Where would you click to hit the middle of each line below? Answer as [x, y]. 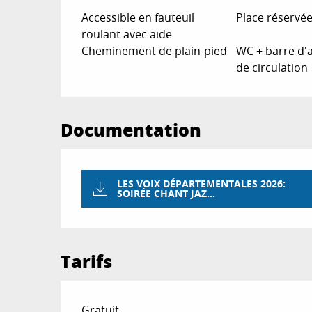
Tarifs [87, 262]
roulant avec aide [127, 34]
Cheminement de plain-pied [155, 51]
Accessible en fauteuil [138, 17]
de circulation [272, 68]
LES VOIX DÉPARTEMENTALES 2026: [202, 184]
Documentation [131, 130]
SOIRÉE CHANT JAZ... [166, 194]
